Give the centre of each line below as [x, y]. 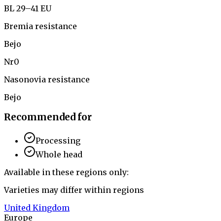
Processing [58, 141]
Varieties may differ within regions [74, 190]
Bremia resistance [40, 26]
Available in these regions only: [66, 172]
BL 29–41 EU [28, 8]
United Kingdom [37, 208]
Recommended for [48, 117]
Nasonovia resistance [47, 79]
